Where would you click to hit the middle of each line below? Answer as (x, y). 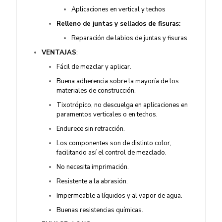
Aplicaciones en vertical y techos (119, 9)
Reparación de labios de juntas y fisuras (129, 38)
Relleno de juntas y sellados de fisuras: (119, 24)
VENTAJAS (59, 53)
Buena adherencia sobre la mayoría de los (118, 81)
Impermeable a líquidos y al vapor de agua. (119, 196)
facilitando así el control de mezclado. (111, 153)
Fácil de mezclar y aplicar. (94, 67)
